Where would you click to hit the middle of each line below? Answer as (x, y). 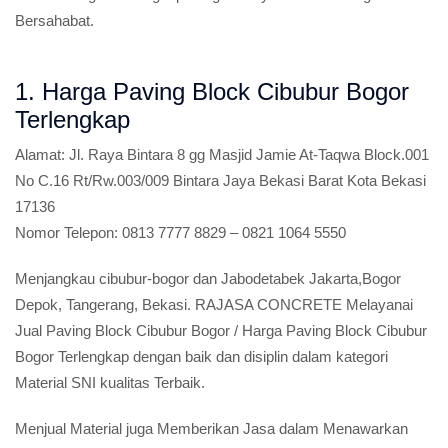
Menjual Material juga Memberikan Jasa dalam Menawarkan (211, 428)
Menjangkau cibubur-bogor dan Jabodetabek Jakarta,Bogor (208, 278)
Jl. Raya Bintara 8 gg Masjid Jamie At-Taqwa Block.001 (247, 154)
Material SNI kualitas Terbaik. (110, 382)
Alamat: (40, 154)
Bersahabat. (54, 20)
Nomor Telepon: (66, 232)
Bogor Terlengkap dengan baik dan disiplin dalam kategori (201, 356)
